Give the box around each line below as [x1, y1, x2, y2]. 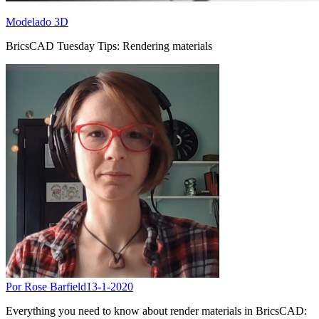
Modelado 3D [6, 15, 68, 28]
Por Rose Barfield [6, 280, 86, 293]
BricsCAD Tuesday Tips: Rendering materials [6, 39, 212, 52]
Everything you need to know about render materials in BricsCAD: [6, 304, 307, 317]
